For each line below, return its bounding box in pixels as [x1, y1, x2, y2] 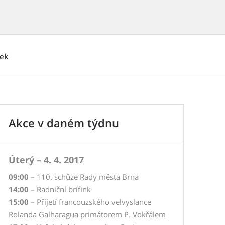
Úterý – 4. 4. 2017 [9, 154, 84, 166]
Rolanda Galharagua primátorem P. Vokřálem [9, 209, 166, 219]
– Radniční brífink [29, 184, 91, 194]
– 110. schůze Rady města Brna [29, 172, 139, 182]
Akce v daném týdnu [9, 115, 119, 130]
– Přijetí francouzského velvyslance [29, 197, 151, 207]
